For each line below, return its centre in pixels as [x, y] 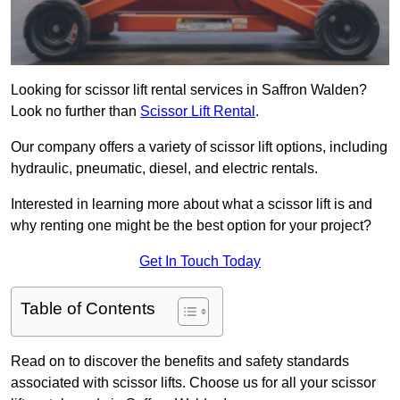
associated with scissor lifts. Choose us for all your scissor [193, 383]
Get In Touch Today [200, 262]
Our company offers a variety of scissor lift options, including [199, 147]
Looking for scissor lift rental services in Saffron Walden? [189, 90]
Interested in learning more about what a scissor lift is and [192, 204]
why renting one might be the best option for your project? [191, 226]
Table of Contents [88, 309]
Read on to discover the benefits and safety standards [180, 362]
